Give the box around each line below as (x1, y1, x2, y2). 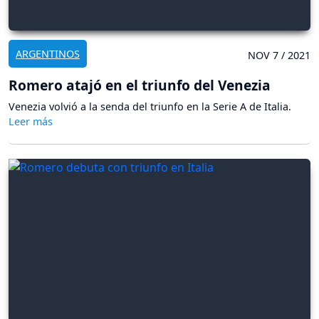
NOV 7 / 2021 (248, 48, 310, 62)
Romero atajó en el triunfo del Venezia (9, 75, 271, 95)
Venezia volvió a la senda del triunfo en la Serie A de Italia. (9, 99, 291, 113)
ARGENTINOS (16, 46, 80, 61)
